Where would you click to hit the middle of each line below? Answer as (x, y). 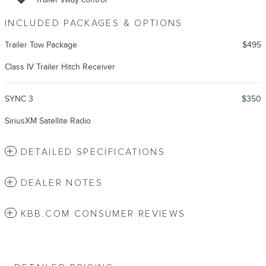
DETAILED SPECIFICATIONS (93, 153)
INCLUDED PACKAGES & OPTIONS (94, 24)
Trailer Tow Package (41, 45)
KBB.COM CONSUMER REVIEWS (103, 214)
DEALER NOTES (62, 183)
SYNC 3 (19, 99)
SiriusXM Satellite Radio (48, 121)
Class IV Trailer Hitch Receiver (60, 67)
